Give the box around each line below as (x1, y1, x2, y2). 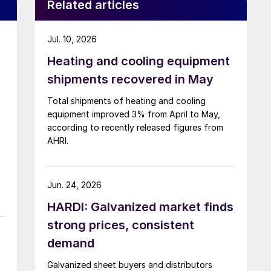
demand (47, 235, 94, 250)
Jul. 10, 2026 (47, 33, 97, 44)
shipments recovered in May (47, 71, 214, 87)
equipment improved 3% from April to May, (47, 108, 220, 119)
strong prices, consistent (47, 217, 194, 232)
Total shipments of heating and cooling (47, 95, 206, 106)
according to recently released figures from (47, 122, 223, 132)
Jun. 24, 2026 (47, 179, 102, 190)
